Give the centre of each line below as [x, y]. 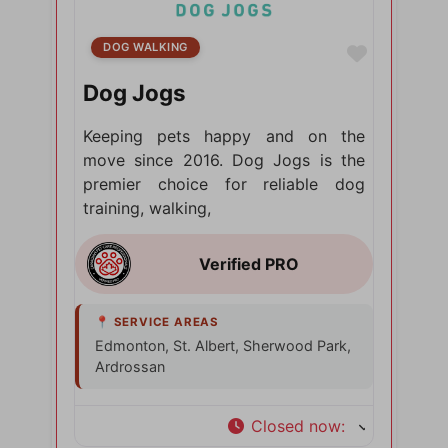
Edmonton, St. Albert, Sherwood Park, [223, 345]
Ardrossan [130, 366]
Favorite [404, 52]
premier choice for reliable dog [224, 183]
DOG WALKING [145, 46]
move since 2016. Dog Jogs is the [224, 159]
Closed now [295, 425]
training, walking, [147, 207]
